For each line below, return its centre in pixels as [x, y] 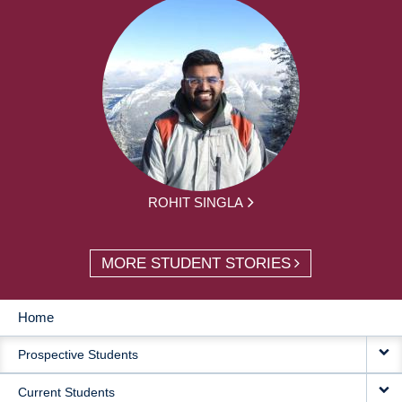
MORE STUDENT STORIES [197, 263]
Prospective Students [78, 354]
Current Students [66, 392]
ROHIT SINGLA [195, 202]
